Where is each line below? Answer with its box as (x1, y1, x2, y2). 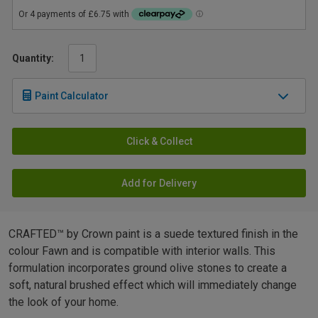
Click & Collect (126, 136, 192, 148)
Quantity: (12, 53, 54, 65)
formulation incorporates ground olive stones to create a (9, 261, 287, 275)
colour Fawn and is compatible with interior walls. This (9, 244, 275, 258)
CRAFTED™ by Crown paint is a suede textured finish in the (9, 227, 298, 241)
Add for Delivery (121, 177, 197, 190)
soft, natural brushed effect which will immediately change (9, 278, 297, 292)
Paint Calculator (35, 90, 109, 102)
